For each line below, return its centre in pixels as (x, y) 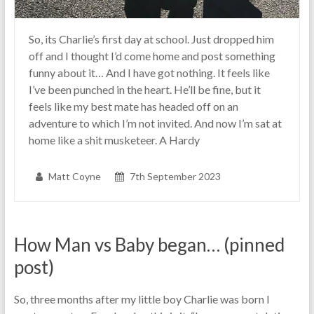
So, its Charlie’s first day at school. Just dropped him (151, 39)
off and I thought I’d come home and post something (152, 56)
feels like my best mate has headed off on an (133, 107)
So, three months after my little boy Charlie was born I (142, 299)
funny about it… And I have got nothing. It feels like (149, 73)
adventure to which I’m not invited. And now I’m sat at (155, 123)
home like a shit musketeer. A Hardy (114, 140)
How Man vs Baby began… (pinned (149, 245)
